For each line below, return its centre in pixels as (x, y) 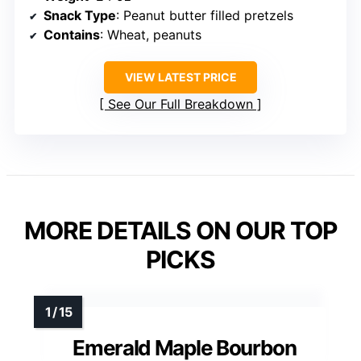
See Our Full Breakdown (180, 104)
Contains (72, 35)
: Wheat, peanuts (151, 35)
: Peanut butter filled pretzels (205, 16)
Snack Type (80, 16)
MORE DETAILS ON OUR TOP (180, 231)
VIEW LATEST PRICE (180, 77)
